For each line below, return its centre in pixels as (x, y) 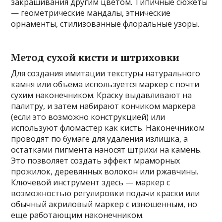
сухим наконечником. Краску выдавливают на (102, 95)
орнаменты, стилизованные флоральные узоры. (105, 24)
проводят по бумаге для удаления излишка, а (100, 139)
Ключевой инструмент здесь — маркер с (91, 183)
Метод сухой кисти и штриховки (95, 57)
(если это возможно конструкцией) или (88, 117)
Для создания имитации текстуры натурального (106, 74)
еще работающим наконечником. (78, 215)
